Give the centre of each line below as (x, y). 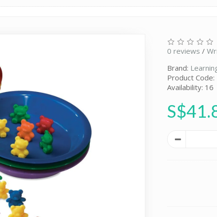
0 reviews (184, 51)
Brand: (179, 68)
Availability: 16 (191, 87)
